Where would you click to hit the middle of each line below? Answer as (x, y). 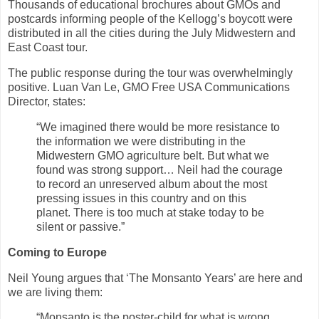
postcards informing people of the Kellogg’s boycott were (150, 19)
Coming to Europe (57, 252)
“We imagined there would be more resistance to (158, 127)
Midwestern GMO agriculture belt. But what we (153, 155)
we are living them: (55, 292)
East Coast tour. (48, 48)
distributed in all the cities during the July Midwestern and (152, 33)
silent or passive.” (80, 226)
